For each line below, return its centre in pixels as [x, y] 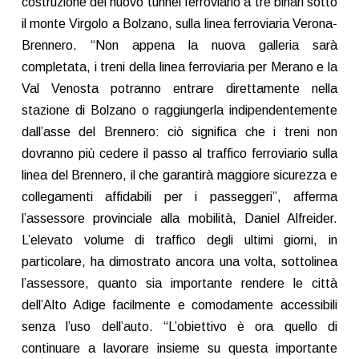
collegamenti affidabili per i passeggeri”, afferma [179, 197]
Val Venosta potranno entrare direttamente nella [179, 89]
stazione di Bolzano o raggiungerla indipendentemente [179, 111]
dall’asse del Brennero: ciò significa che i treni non [179, 132]
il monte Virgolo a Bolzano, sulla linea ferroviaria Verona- [179, 24]
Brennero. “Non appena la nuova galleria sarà [179, 46]
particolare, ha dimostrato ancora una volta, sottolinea [179, 262]
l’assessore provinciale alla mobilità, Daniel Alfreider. [179, 219]
